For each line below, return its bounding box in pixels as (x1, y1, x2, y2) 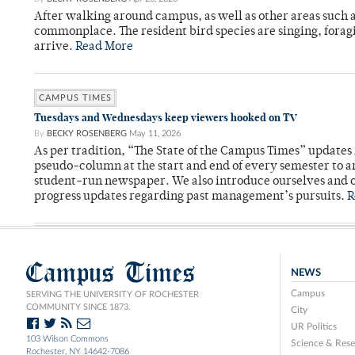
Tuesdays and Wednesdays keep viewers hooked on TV (34, 111, 297, 125)
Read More (75, 41, 133, 54)
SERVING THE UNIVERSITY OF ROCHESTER (26, 290, 199, 300)
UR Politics (290, 322, 337, 332)
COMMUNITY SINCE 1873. (26, 303, 131, 312)
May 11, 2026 (129, 129, 181, 139)
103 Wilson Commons (26, 334, 109, 344)
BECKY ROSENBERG (47, 129, 127, 139)
